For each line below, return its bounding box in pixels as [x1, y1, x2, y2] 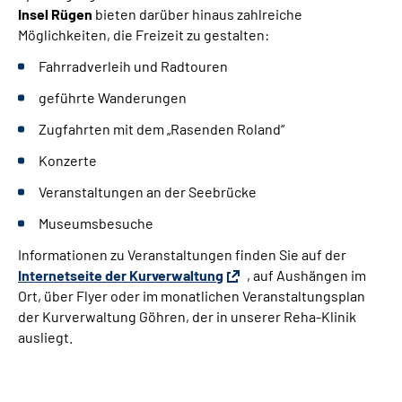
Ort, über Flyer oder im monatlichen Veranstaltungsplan [18, 286, 365, 304]
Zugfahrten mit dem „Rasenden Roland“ [39, 119, 284, 137]
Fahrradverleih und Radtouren [39, 57, 228, 74]
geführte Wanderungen [39, 88, 187, 106]
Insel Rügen [18, 4, 92, 22]
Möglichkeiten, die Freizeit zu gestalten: [18, 25, 269, 43]
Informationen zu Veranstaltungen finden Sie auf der [18, 245, 346, 263]
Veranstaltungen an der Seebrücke [39, 182, 257, 200]
